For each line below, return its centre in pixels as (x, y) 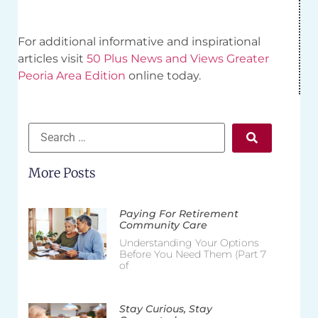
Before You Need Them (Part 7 (192, 254)
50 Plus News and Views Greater (178, 59)
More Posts (62, 173)
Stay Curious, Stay (165, 309)
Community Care (163, 225)
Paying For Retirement (179, 214)
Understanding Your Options (189, 243)
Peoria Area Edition (72, 76)
